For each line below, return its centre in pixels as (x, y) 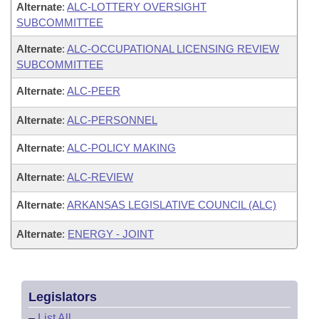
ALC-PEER (94, 90)
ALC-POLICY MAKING (121, 147)
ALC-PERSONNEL (112, 120)
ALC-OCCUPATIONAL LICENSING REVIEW (173, 48)
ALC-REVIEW (100, 177)
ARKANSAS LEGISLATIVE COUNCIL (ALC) (172, 204)
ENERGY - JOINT (111, 234)
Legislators (63, 297)
